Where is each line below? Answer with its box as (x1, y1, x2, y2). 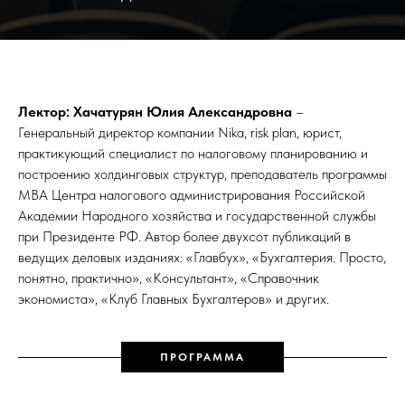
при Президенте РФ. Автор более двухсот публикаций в (18, 228, 351, 246)
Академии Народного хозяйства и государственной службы (18, 207, 376, 225)
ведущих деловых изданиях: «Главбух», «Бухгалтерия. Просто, (18, 249, 386, 267)
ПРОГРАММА (160, 351, 245, 364)
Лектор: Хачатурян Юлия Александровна (18, 103, 292, 121)
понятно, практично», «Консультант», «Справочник (18, 269, 319, 287)
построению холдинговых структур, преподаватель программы (18, 165, 387, 184)
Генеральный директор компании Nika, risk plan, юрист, (18, 124, 342, 142)
